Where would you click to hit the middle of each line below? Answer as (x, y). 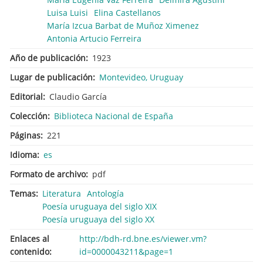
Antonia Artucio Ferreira (94, 38)
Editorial (26, 96)
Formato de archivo (48, 174)
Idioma (23, 154)
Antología (105, 193)
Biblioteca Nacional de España (114, 116)
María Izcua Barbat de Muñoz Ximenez (123, 25)
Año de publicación (48, 58)
